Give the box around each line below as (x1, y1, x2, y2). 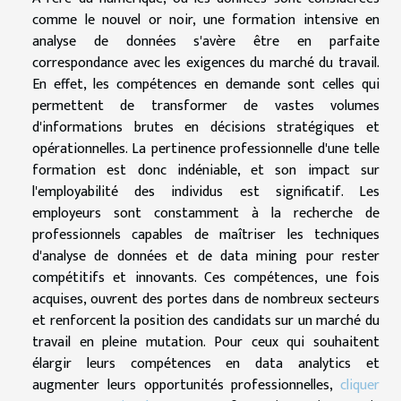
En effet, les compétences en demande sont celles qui (32, 72, 380, 97)
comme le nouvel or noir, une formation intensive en (32, 7, 380, 32)
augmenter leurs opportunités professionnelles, (32, 372, 340, 397)
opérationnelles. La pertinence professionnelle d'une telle (32, 136, 380, 161)
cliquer (340, 372, 380, 397)
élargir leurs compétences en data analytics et (32, 351, 380, 376)
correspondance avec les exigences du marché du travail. (32, 50, 380, 75)
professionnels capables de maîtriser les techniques (32, 222, 380, 247)
